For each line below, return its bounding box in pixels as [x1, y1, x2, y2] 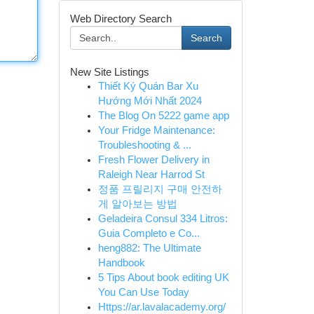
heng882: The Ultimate [97, 243, 201, 254]
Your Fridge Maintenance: [97, 125, 215, 136]
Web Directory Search [69, 13, 172, 25]
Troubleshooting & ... [97, 139, 191, 151]
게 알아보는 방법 [97, 198, 177, 210]
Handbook [97, 257, 145, 268]
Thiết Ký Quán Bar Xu [97, 81, 198, 92]
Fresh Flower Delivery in [97, 154, 210, 165]
